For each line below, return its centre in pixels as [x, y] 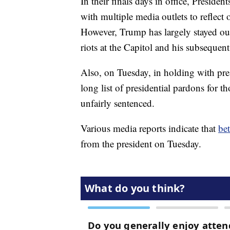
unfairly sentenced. [118, 103]
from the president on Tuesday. [141, 144]
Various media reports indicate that [149, 128]
